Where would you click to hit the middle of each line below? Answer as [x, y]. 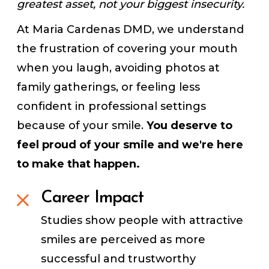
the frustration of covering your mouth [128, 49]
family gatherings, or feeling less [109, 87]
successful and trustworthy [119, 259]
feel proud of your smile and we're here [130, 145]
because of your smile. [82, 126]
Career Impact [92, 198]
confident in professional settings [112, 107]
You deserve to [190, 126]
